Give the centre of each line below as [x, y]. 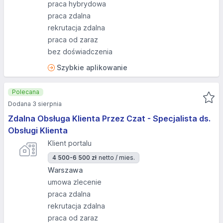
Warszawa [65, 170]
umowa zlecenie [75, 182]
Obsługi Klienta [38, 130]
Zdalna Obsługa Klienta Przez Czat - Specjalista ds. [109, 118]
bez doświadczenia [80, 52]
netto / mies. [117, 158]
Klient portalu [70, 143]
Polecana [26, 92]
